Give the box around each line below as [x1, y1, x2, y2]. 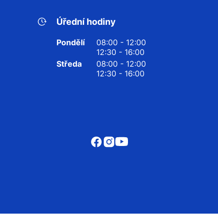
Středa [56, 59, 82, 69]
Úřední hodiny [56, 17, 116, 27]
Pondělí [56, 37, 85, 48]
